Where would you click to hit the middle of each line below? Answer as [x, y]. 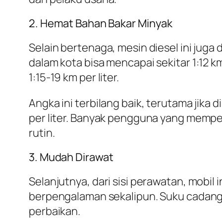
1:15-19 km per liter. [74, 78]
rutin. [42, 133]
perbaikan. [55, 211]
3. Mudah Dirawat [71, 157]
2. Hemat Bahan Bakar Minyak [101, 24]
